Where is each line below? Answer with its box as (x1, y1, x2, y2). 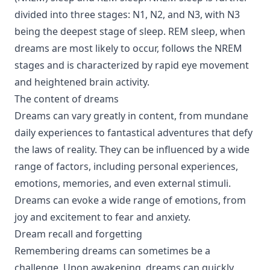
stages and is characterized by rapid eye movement (14, 58, 249, 72)
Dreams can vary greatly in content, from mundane (14, 109, 248, 122)
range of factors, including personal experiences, (14, 160, 238, 173)
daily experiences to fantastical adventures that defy (14, 126, 253, 139)
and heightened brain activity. (14, 75, 149, 89)
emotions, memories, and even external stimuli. (14, 177, 231, 190)
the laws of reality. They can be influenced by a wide (14, 143, 250, 156)
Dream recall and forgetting (14, 227, 142, 240)
